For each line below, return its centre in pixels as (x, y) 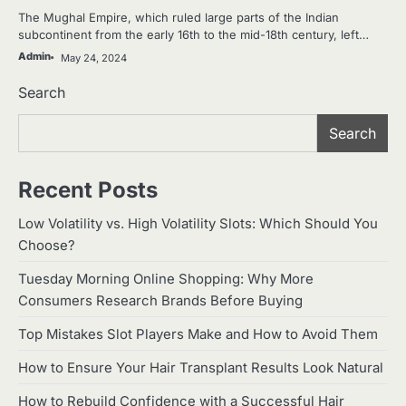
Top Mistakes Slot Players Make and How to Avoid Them (198, 334)
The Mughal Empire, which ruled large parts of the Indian (179, 17)
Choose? (47, 245)
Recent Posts (88, 189)
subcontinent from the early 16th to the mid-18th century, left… (193, 34)
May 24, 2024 (94, 58)
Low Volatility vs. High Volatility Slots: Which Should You (198, 223)
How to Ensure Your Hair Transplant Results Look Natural (201, 367)
